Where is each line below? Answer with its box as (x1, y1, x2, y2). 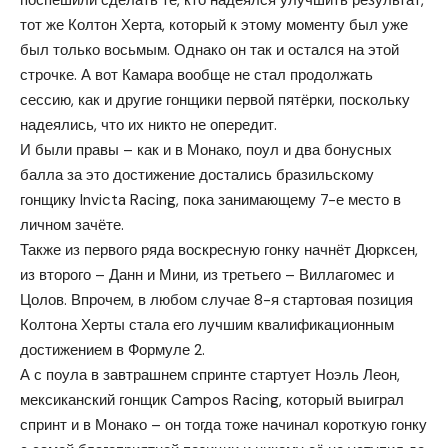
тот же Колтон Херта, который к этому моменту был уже (20, 15, 408, 36)
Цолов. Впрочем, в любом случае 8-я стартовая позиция (20, 290, 413, 311)
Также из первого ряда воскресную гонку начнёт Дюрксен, (20, 240, 418, 261)
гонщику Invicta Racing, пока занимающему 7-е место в (20, 190, 401, 211)
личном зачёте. (20, 215, 128, 236)
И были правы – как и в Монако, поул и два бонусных (20, 140, 392, 161)
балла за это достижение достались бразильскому (20, 165, 374, 186)
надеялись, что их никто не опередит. (20, 115, 281, 136)
